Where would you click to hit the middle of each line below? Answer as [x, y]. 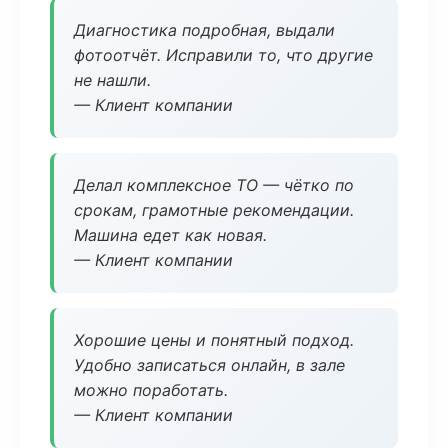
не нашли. [112, 80]
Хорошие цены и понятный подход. [214, 340]
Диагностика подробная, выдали [204, 30]
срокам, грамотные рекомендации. [214, 210]
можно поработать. [151, 390]
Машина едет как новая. [170, 235]
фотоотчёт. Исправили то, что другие [223, 55]
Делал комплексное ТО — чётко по [214, 185]
